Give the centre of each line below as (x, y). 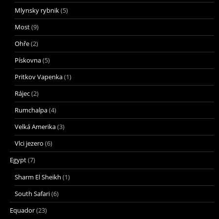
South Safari (32, 193)
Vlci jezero (29, 143)
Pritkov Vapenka (39, 77)
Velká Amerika (35, 126)
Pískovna (28, 60)
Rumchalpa (31, 110)
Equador (22, 210)
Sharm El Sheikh (38, 177)
